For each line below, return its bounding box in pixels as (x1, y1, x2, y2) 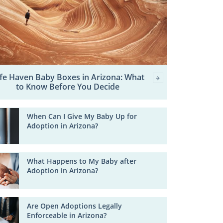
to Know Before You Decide (15, 81, 119, 93)
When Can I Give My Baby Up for (27, 111, 137, 121)
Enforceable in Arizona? (27, 210, 107, 220)
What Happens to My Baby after (27, 156, 137, 166)
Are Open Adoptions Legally (27, 201, 122, 211)
